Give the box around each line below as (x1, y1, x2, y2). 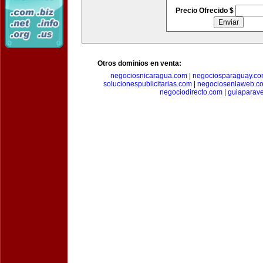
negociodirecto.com (160, 88, 222, 96)
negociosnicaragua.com (110, 72, 187, 80)
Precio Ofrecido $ (175, 6, 235, 15)
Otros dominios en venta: (97, 59, 181, 68)
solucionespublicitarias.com (103, 80, 192, 88)
